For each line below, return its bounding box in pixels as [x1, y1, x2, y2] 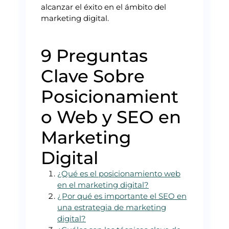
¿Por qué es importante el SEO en [57, 191, 187, 201]
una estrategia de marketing [57, 202, 166, 212]
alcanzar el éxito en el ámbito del [41, 2, 166, 12]
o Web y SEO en [41, 106, 181, 128]
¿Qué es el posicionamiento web [57, 168, 180, 178]
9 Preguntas [41, 44, 148, 66]
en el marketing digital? [57, 179, 149, 190]
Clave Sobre [41, 65, 145, 87]
